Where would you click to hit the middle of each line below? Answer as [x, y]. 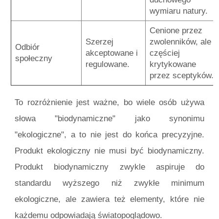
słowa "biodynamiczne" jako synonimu [109, 118]
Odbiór [27, 47]
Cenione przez [176, 30]
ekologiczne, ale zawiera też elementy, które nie [109, 199]
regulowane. [108, 64]
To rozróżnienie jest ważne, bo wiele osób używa [109, 102]
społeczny [34, 58]
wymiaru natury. [179, 11]
